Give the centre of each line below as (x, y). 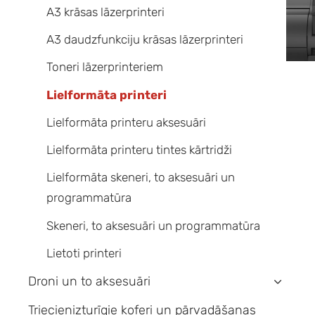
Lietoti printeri (84, 253)
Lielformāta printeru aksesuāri (126, 122)
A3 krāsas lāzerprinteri (105, 12)
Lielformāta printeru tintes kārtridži (139, 150)
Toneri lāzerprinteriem (104, 67)
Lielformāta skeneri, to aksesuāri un (140, 178)
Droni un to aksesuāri (89, 282)
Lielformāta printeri (106, 95)
